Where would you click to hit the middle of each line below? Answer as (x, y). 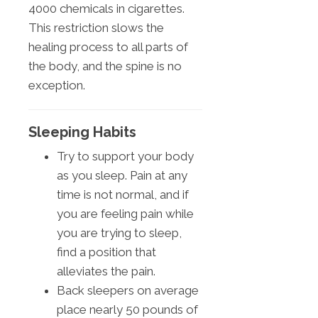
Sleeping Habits (82, 132)
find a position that (106, 252)
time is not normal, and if (123, 194)
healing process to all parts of (108, 46)
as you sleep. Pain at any (122, 175)
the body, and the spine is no (105, 66)
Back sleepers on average (128, 290)
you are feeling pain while (125, 213)
